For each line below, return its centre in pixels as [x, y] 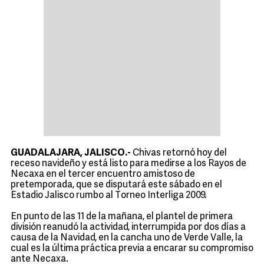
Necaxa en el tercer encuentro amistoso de [103, 174]
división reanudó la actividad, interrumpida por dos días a [128, 227]
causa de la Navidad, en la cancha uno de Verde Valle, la [127, 238]
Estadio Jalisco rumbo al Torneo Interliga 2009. [109, 196]
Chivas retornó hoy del [179, 153]
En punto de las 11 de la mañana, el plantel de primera [122, 217]
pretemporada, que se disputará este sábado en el [116, 185]
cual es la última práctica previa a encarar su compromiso [132, 249]
